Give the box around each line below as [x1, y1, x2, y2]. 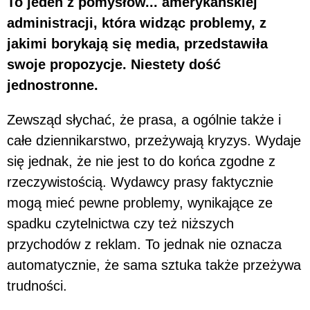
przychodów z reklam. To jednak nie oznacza [7, 236, 282, 252]
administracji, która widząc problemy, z [7, 15, 266, 30]
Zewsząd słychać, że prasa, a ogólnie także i [7, 111, 281, 127]
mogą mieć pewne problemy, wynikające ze [7, 194, 273, 210]
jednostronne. [7, 77, 98, 93]
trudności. [7, 277, 67, 293]
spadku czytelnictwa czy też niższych [7, 215, 234, 231]
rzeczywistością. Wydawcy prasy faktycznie [7, 174, 273, 190]
